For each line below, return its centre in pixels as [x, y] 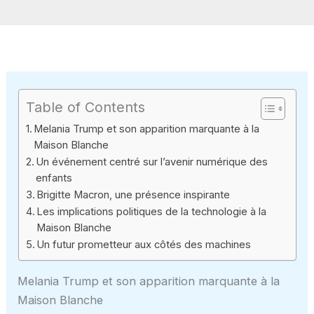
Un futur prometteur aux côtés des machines [144, 244]
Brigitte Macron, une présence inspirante [134, 194]
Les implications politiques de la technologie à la [152, 211]
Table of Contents [85, 107]
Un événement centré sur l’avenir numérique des [152, 162]
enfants [54, 178]
